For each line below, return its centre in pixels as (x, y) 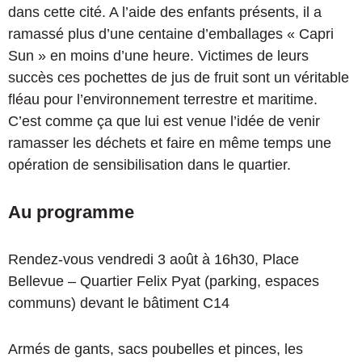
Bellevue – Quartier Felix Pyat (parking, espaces (164, 281)
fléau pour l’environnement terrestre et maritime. (163, 99)
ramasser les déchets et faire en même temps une (170, 143)
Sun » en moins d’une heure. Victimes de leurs (158, 55)
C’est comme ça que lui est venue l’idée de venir (164, 121)
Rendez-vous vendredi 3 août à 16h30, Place (154, 259)
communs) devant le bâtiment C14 (119, 303)
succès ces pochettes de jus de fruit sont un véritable (179, 77)
